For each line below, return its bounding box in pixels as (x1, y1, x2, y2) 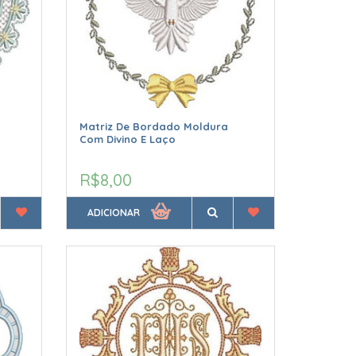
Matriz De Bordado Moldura (79, 119, 229, 133)
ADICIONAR (87, 206, 141, 219)
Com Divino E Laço (79, 132, 176, 145)
